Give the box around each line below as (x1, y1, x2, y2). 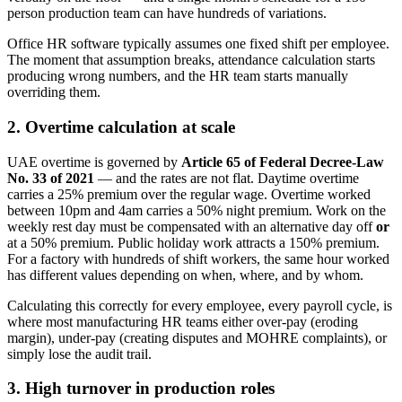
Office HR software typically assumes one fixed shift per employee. (7, 36, 389, 52)
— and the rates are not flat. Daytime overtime (94, 170, 359, 186)
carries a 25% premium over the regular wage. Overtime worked (7, 186, 371, 202)
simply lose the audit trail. (7, 345, 152, 362)
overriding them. (7, 84, 100, 100)
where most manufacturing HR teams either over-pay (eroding (7, 313, 358, 329)
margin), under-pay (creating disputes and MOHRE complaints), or (7, 329, 387, 345)
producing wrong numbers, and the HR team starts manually (7, 68, 348, 84)
